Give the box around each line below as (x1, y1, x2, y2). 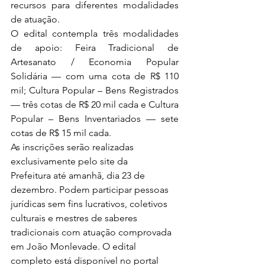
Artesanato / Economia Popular (11, 56, 179, 67)
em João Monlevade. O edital (11, 240, 138, 252)
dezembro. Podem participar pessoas (11, 183, 171, 195)
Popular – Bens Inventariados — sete (11, 112, 179, 124)
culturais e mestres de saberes (11, 212, 140, 224)
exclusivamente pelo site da (11, 155, 130, 167)
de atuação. (11, 13, 60, 25)
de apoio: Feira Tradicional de (11, 41, 179, 53)
